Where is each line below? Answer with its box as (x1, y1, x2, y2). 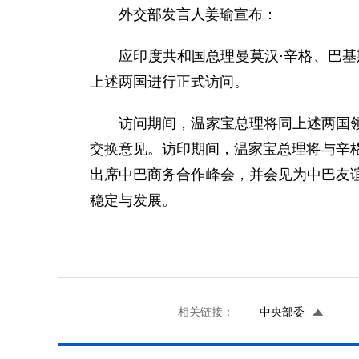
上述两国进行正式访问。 (90, 74, 248, 90)
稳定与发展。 (90, 192, 176, 208)
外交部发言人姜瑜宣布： (90, 6, 277, 22)
